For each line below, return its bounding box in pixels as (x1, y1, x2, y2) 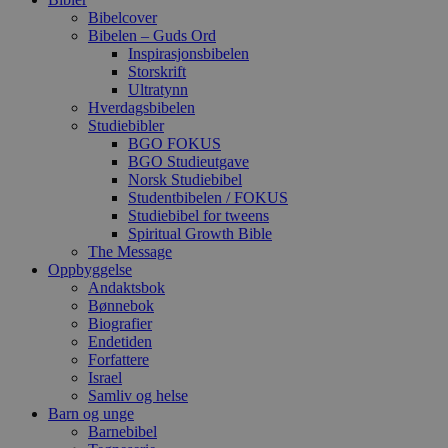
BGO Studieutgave (128, 153, 249, 171)
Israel (88, 369, 122, 387)
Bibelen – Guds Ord (88, 27, 216, 45)
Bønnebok (88, 297, 154, 315)
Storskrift (128, 63, 186, 81)
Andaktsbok (88, 279, 165, 297)
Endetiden (88, 333, 152, 351)
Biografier (88, 315, 152, 333)
